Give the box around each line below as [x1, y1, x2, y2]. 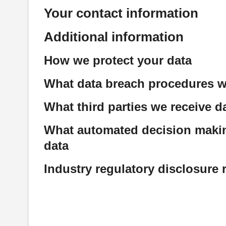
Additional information [44, 29, 184, 44]
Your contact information [44, 6, 198, 21]
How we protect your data [44, 53, 192, 67]
